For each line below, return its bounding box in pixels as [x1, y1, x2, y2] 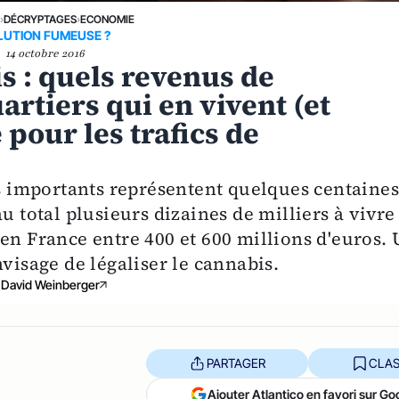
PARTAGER [206, 354, 265, 370]
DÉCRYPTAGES [4, 12, 77, 27]
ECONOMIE [80, 12, 135, 27]
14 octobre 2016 [4, 46, 85, 61]
